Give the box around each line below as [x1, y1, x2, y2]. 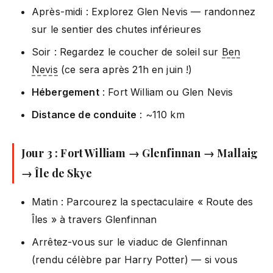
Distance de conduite [32, 108, 137, 121]
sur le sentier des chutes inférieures [32, 23, 201, 35]
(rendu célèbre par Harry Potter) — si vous [32, 253, 238, 266]
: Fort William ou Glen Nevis [99, 85, 233, 98]
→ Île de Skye [21, 165, 93, 180]
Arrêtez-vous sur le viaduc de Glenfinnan [32, 235, 228, 248]
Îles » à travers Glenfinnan [32, 213, 157, 225]
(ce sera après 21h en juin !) [57, 63, 193, 76]
